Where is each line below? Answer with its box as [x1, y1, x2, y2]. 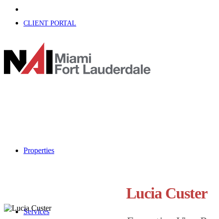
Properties [23, 146, 54, 154]
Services [23, 207, 49, 216]
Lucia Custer [126, 184, 207, 202]
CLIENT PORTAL [23, 20, 76, 27]
